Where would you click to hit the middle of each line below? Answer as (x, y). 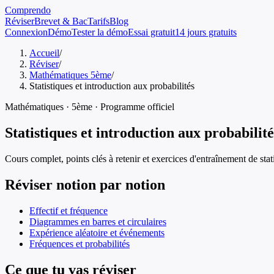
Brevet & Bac (61, 21)
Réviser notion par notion (85, 184)
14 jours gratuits (206, 32)
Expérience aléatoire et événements (97, 232)
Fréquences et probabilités (80, 243)
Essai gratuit (151, 32)
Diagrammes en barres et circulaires (98, 221)
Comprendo (28, 10)
